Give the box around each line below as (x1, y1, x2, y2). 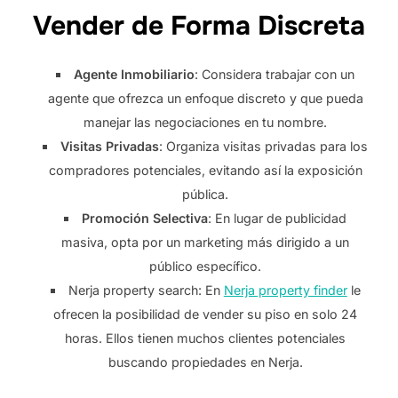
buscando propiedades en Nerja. (107, 354, 303, 370)
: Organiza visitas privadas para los (159, 138, 369, 154)
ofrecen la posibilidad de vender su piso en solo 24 (53, 306, 358, 322)
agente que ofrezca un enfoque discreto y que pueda (47, 90, 363, 106)
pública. (182, 186, 229, 202)
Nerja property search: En (68, 282, 224, 298)
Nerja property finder (223, 282, 347, 298)
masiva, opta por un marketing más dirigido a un (61, 234, 350, 250)
